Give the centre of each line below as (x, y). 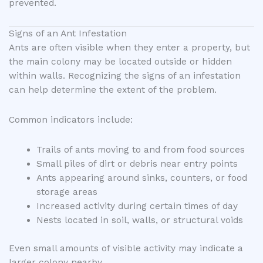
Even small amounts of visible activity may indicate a (126, 248)
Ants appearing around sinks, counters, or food (141, 178)
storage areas (67, 192)
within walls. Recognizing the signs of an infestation (125, 76)
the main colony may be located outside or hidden (120, 62)
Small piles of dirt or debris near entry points (137, 164)
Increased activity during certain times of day (137, 206)
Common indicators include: (71, 120)
